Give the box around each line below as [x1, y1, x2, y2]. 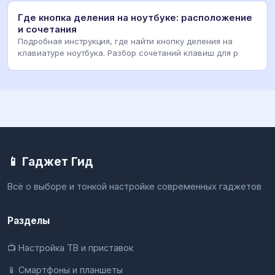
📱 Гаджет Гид [7, 153, 93, 169]
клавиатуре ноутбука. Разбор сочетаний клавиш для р [18, 47, 238, 58]
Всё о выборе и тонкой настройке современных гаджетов [7, 180, 261, 192]
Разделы [7, 214, 50, 227]
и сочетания [18, 23, 77, 35]
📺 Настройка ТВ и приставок [7, 242, 133, 253]
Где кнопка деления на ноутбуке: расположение [18, 12, 252, 23]
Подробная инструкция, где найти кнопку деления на [18, 36, 233, 46]
